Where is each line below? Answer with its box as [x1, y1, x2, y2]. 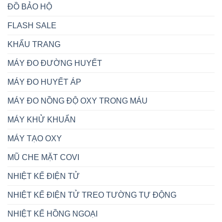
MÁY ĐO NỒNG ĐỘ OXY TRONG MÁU [7, 97, 148, 106]
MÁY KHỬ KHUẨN [7, 115, 76, 124]
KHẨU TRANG [7, 40, 60, 49]
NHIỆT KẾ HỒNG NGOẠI [7, 210, 98, 219]
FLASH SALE [7, 21, 56, 30]
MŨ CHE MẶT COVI [7, 153, 79, 162]
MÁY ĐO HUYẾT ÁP [7, 78, 81, 87]
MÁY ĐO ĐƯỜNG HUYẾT [7, 59, 102, 68]
